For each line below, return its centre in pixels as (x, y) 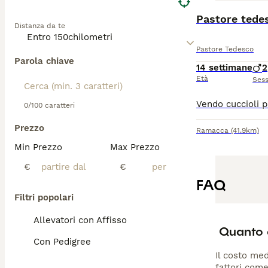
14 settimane (224, 68)
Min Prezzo (38, 147)
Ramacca (212, 130)
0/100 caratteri (49, 105)
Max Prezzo (135, 147)
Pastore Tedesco (225, 49)
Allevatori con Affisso (80, 220)
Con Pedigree (62, 242)
